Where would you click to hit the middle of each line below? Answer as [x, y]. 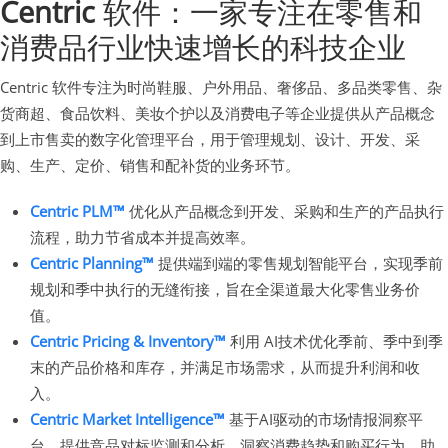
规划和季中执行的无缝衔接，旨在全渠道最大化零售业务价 [225, 288]
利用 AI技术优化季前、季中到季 [334, 340]
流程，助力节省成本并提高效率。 [142, 236]
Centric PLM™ [77, 210]
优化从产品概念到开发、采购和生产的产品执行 [284, 210]
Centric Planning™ [92, 262]
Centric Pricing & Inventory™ [128, 340]
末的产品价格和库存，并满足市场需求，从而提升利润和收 [225, 366]
